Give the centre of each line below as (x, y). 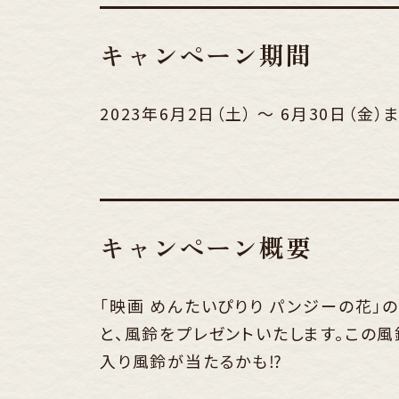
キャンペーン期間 (206, 55)
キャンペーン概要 (206, 247)
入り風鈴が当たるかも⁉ (191, 361)
